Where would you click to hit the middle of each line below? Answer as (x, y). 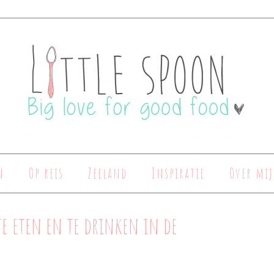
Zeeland (108, 173)
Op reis (46, 173)
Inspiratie (178, 173)
